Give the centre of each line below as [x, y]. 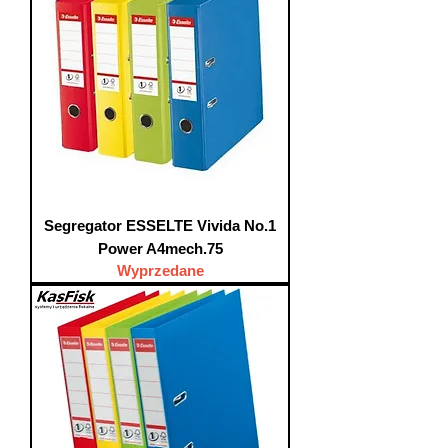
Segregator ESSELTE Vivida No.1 [160, 225]
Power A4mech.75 [160, 248]
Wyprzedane [160, 270]
